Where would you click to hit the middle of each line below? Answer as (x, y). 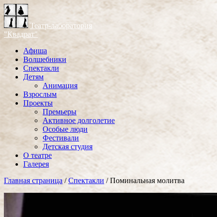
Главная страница (33, 180)
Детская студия (68, 147)
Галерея (36, 164)
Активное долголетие (79, 120)
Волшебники (45, 59)
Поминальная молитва (147, 180)
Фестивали (61, 138)
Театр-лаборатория (61, 25)
